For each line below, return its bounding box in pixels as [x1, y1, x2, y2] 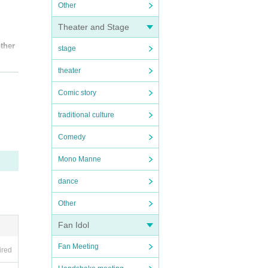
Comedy [58, 133, 86, 141]
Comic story [58, 89, 96, 97]
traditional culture [58, 111, 114, 119]
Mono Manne [58, 155, 101, 163]
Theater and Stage [58, 22, 129, 32]
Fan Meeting [58, 242, 99, 251]
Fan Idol [58, 220, 89, 230]
